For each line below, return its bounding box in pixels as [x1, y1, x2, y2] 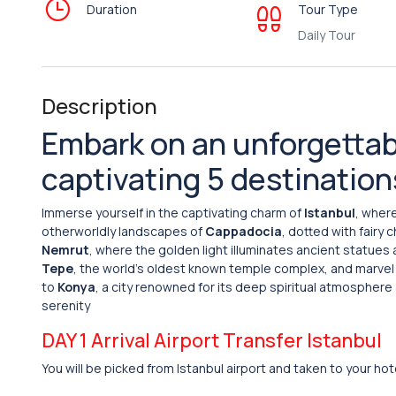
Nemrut [42, 241, 89, 258]
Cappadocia [205, 223, 282, 240]
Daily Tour [297, 27, 355, 43]
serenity [42, 297, 90, 314]
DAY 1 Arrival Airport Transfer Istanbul [42, 327, 382, 354]
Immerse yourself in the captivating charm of [42, 204, 304, 221]
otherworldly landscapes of [42, 223, 205, 240]
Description [42, 91, 157, 120]
